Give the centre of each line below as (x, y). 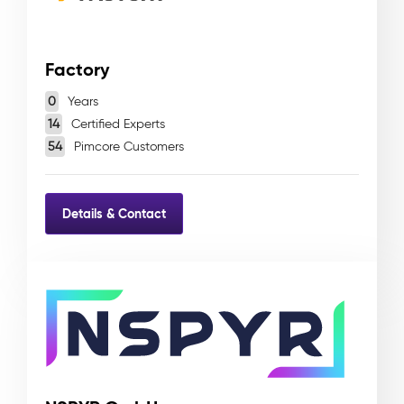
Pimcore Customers (127, 147)
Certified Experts (116, 124)
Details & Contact (114, 213)
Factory (78, 69)
